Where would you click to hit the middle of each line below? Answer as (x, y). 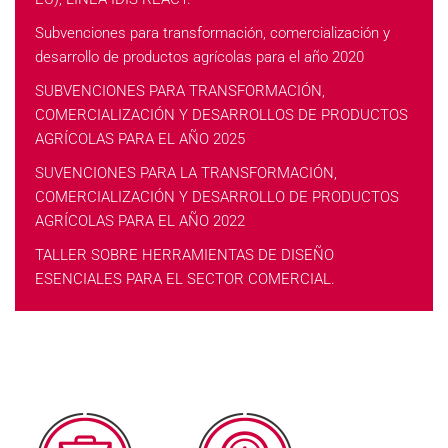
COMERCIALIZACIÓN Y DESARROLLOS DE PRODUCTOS (221, 115)
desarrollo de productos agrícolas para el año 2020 (199, 57)
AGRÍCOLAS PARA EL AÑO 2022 (140, 221)
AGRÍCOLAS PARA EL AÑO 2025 (140, 139)
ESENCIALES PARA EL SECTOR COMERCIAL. (185, 279)
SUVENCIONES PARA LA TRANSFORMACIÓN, (186, 173)
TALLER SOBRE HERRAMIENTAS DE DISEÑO (184, 255)
